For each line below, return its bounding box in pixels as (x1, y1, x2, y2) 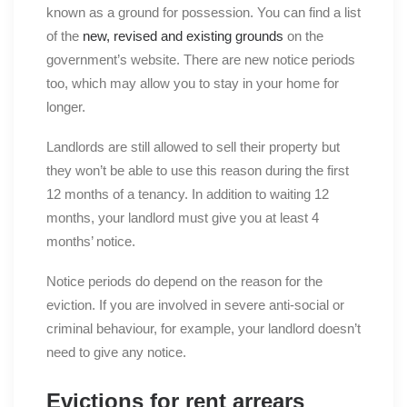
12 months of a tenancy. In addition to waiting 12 (46, 186, 329, 203)
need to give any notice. (46, 344, 186, 361)
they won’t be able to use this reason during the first (46, 163, 349, 179)
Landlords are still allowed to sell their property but (46, 139, 340, 155)
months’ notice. (46, 233, 135, 250)
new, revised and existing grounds (83, 28, 283, 45)
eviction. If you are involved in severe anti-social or (46, 297, 344, 313)
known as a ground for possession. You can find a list (46, 5, 361, 21)
